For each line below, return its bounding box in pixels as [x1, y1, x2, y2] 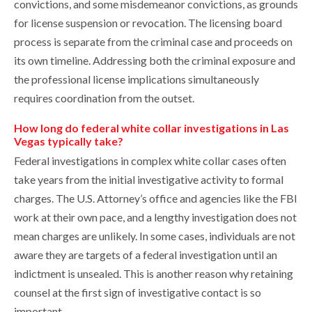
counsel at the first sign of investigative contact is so [14, 286, 261, 299]
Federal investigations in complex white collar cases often [14, 154, 286, 168]
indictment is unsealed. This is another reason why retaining [14, 267, 293, 281]
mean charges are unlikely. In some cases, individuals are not [14, 229, 295, 243]
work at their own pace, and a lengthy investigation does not [14, 210, 297, 224]
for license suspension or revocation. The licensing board [14, 16, 282, 30]
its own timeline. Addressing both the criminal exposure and [14, 54, 295, 68]
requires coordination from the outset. [14, 91, 194, 105]
